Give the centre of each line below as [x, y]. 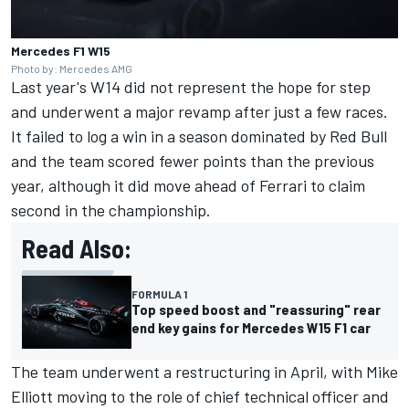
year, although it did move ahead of [135, 186]
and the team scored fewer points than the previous [193, 161]
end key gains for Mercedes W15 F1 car [251, 328]
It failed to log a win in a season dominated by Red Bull [199, 136]
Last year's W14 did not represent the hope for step [191, 87]
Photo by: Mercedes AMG [72, 69]
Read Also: [77, 249]
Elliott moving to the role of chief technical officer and [200, 397]
